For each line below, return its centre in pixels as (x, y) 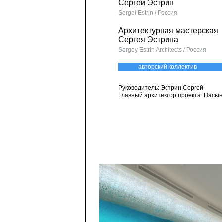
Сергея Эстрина (148, 39)
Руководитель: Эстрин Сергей (161, 88)
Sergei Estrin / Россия (148, 13)
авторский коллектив (167, 67)
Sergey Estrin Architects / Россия (162, 50)
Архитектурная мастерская (168, 30)
